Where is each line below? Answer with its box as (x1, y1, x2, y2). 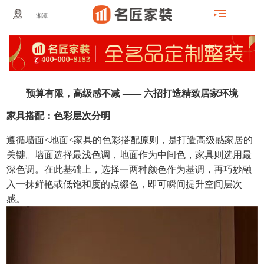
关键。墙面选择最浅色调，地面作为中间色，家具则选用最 (6, 150, 252, 160)
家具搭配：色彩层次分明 (6, 111, 111, 121)
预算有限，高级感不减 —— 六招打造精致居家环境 (26, 88, 238, 99)
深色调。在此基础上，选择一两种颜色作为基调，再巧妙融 (6, 164, 252, 175)
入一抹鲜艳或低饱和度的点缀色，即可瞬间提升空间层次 (6, 179, 243, 190)
